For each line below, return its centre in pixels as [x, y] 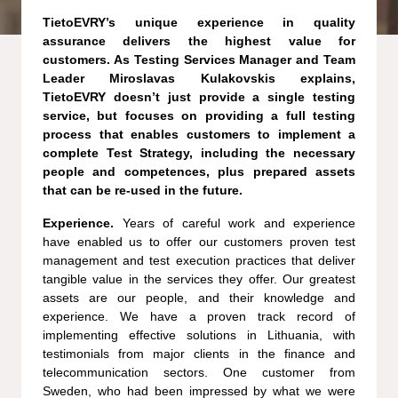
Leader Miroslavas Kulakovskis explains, [199, 78]
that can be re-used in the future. [143, 190]
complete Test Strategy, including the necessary [199, 152]
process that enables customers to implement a [199, 134]
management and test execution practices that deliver [199, 260]
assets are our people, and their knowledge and [199, 297]
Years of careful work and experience [239, 223]
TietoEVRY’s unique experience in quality [199, 22]
